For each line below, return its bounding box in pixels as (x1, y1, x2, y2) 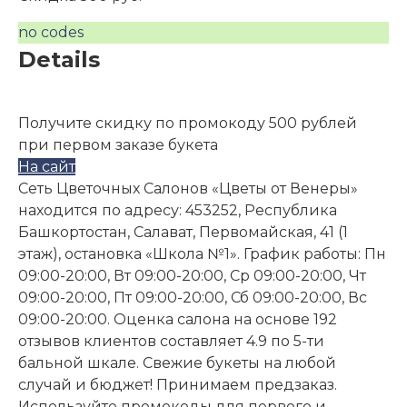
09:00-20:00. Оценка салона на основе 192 (18, 311, 337, 328)
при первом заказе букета (18, 136, 218, 154)
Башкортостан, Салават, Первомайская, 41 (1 (18, 223, 348, 241)
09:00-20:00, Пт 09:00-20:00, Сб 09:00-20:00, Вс (18, 289, 367, 306)
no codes (18, 24, 84, 41)
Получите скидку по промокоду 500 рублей (18, 114, 357, 132)
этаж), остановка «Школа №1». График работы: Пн (18, 245, 386, 263)
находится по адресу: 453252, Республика (18, 202, 337, 219)
